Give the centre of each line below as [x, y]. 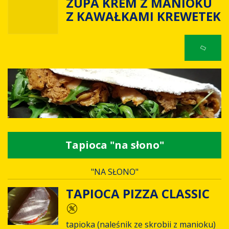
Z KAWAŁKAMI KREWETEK [143, 16]
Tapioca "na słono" [114, 145]
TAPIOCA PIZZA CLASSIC [138, 194]
